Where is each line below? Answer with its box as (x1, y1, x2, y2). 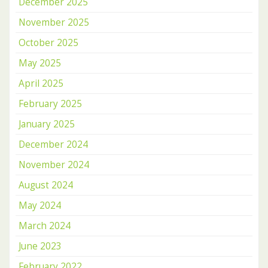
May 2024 (19, 199, 61, 212)
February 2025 (19, 98, 82, 110)
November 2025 (19, 16, 89, 29)
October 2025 (19, 36, 78, 49)
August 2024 (19, 179, 73, 191)
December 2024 (19, 138, 88, 151)
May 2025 (19, 57, 61, 69)
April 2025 (19, 77, 63, 90)
